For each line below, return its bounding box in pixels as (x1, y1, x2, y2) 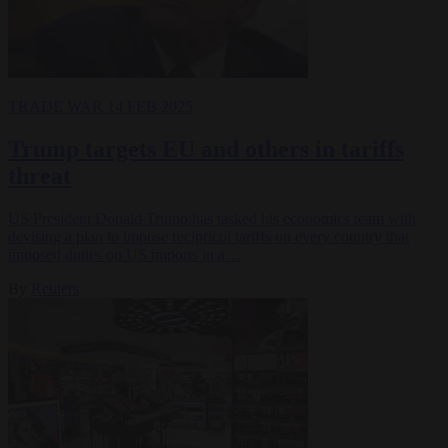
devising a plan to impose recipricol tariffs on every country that (8, 227, 409, 245)
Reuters (31, 279, 79, 297)
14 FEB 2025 (107, 97, 193, 115)
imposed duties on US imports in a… (8, 245, 241, 263)
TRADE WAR (8, 97, 107, 115)
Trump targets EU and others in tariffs (8, 135, 404, 162)
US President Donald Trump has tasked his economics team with (8, 209, 416, 227)
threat (8, 162, 71, 189)
